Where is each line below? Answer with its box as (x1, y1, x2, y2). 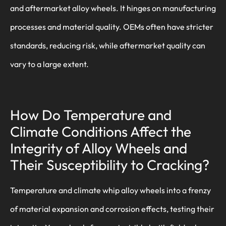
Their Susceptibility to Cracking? (10, 156, 209, 174)
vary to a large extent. (10, 59, 89, 69)
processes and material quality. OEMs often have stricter (10, 21, 213, 32)
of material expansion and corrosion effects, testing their (10, 204, 214, 214)
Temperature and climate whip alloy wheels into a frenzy (10, 185, 211, 196)
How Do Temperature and (10, 106, 172, 124)
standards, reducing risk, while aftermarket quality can (10, 40, 205, 50)
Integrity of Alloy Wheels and (10, 139, 187, 157)
